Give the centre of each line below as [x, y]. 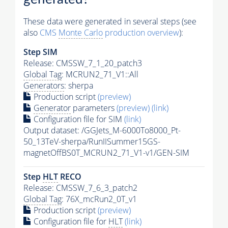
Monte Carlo [81, 33]
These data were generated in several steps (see [110, 22]
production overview [141, 33]
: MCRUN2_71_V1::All [100, 75]
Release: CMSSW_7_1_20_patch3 [83, 63]
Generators [44, 86]
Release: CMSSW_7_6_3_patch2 [80, 188]
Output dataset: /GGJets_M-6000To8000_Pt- [102, 131]
